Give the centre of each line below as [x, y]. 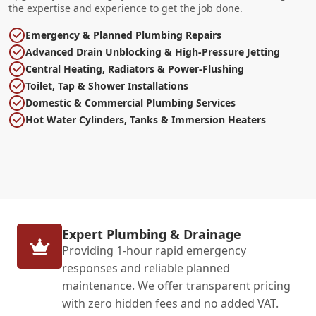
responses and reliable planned [146, 268]
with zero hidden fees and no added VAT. [170, 303]
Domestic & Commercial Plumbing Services [130, 103]
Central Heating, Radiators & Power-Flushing [135, 69]
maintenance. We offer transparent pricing [176, 286]
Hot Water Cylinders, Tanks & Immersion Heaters [146, 120]
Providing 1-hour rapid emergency [154, 250]
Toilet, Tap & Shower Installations [107, 86]
